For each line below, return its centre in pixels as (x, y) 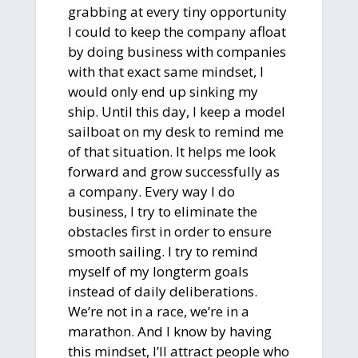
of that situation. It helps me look (171, 151)
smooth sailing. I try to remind (163, 251)
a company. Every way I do (151, 191)
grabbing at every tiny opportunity (177, 11)
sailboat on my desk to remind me (175, 131)
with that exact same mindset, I (165, 71)
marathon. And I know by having (169, 331)
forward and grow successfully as (173, 171)
